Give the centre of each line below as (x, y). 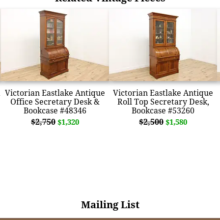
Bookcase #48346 (55, 110)
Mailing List (110, 204)
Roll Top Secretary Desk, (163, 101)
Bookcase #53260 (163, 110)
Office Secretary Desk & (55, 101)
